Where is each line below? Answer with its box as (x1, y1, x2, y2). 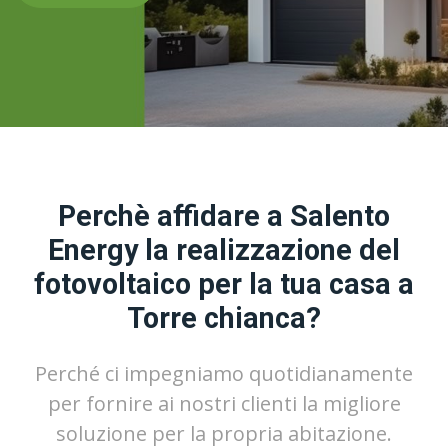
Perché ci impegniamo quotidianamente (35, 360, 413, 387)
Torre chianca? (127, 301, 321, 335)
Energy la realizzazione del (48, 233, 400, 267)
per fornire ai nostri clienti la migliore (47, 390, 401, 417)
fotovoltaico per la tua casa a (34, 267, 414, 301)
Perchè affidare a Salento (58, 199, 390, 233)
